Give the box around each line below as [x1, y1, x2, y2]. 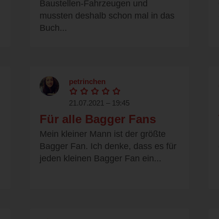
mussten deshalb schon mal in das [40, 11, 175, 21]
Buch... [40, 23, 67, 33]
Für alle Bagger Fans [40, 112, 156, 126]
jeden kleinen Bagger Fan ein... [40, 153, 161, 164]
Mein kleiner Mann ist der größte [40, 129, 166, 139]
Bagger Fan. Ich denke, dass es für [40, 141, 176, 152]
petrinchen [69, 77, 106, 86]
